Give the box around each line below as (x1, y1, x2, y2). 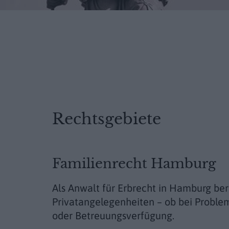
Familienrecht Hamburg (52, 155, 216, 172)
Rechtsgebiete (52, 109, 161, 128)
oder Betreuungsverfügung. (52, 209, 174, 221)
